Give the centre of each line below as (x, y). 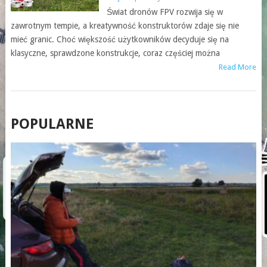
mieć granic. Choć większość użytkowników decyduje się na (119, 39)
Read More (238, 67)
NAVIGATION (55, 134)
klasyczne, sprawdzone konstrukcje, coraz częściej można (115, 53)
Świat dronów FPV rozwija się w (164, 12)
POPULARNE (52, 124)
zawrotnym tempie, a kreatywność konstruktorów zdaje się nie (125, 26)
